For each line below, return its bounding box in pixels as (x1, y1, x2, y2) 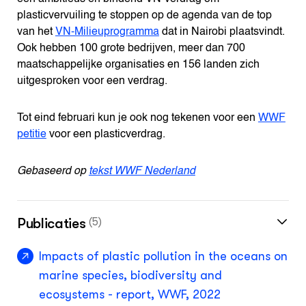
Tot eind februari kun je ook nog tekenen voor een (16, 112, 258, 124)
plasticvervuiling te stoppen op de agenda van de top (16, 10, 272, 21)
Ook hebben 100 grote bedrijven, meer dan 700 (16, 42, 245, 54)
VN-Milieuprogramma (55, 26, 159, 38)
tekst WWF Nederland (88, 165, 195, 177)
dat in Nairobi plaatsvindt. (158, 26, 285, 38)
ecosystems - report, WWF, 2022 (38, 287, 221, 301)
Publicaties (16, 214, 86, 232)
